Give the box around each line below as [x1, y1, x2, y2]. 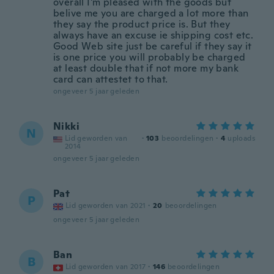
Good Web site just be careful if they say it [53, 40, 252, 53]
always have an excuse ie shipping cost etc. [53, 29, 254, 42]
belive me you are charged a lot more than [53, 7, 249, 20]
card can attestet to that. [53, 73, 168, 86]
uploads [228, 133, 255, 143]
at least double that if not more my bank [53, 62, 239, 75]
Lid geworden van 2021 [65, 201, 146, 210]
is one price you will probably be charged [53, 51, 246, 64]
